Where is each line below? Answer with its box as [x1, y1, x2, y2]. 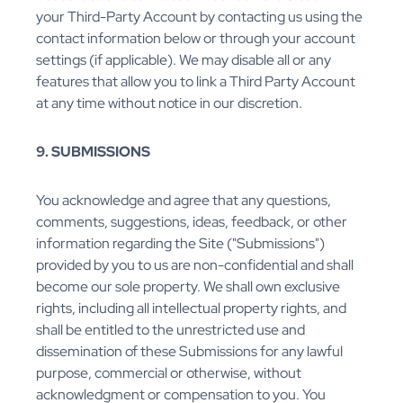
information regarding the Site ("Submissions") [36, 234, 325, 254]
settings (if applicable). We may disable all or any [36, 50, 331, 70]
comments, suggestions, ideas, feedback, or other [36, 212, 347, 232]
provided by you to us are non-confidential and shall [36, 255, 354, 275]
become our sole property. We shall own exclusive [36, 277, 340, 297]
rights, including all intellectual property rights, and [36, 299, 346, 318]
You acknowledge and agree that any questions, [36, 191, 331, 210]
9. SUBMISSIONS [36, 142, 150, 162]
